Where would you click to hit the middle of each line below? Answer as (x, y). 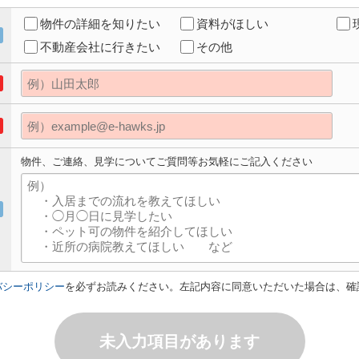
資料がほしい (232, 24)
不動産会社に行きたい (100, 47)
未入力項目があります (179, 341)
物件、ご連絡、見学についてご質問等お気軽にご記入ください (167, 161)
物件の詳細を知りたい (100, 24)
